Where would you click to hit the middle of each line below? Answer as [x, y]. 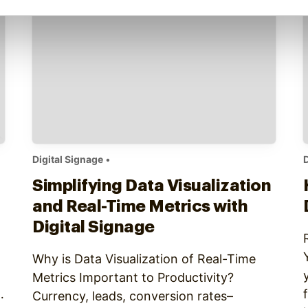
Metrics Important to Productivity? [133, 277]
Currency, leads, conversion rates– [133, 296]
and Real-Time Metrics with [140, 206]
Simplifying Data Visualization [152, 186]
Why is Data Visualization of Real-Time [144, 259]
